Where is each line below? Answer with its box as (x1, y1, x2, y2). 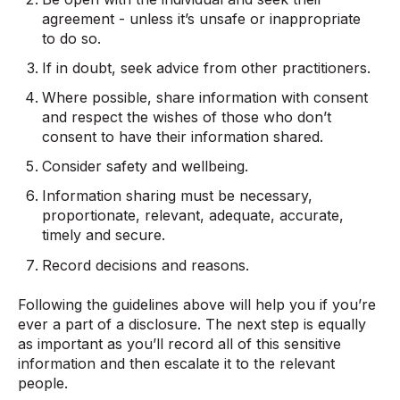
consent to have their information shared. (42, 128, 324, 146)
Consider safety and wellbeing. (42, 157, 249, 176)
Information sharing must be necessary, (42, 187, 313, 205)
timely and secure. (42, 226, 166, 245)
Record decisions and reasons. (42, 255, 250, 274)
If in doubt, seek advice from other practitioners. (42, 58, 371, 77)
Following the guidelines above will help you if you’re (18, 296, 376, 314)
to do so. (42, 29, 102, 47)
